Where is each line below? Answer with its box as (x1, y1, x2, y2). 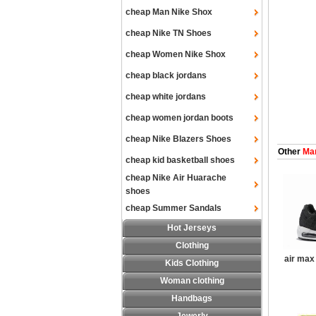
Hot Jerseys (167, 223, 217, 233)
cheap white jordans (126, 92, 206, 102)
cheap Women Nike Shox (126, 49, 226, 59)
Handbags (171, 293, 212, 303)
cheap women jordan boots (126, 113, 233, 123)
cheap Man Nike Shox (126, 7, 212, 17)
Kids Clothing (165, 258, 219, 268)
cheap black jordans (126, 71, 207, 80)
